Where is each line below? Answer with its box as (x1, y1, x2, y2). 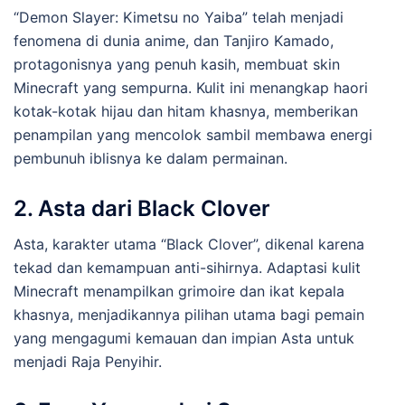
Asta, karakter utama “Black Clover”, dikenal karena (14, 234, 364, 253)
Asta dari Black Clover (38, 194, 270, 221)
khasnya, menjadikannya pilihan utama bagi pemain (14, 305, 364, 324)
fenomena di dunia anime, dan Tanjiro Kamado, (14, 31, 334, 50)
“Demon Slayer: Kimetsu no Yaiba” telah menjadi (14, 7, 344, 26)
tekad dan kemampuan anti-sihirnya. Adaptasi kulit (14, 258, 361, 277)
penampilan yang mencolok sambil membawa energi (14, 125, 372, 144)
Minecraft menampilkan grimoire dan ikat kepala (14, 281, 344, 300)
